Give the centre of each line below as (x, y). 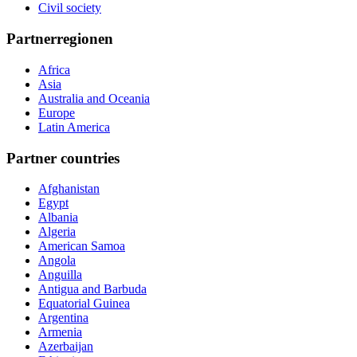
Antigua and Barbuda (92, 289)
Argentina (63, 318)
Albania (58, 218)
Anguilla (60, 275)
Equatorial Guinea (84, 304)
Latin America (74, 127)
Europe (57, 112)
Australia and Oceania (94, 98)
